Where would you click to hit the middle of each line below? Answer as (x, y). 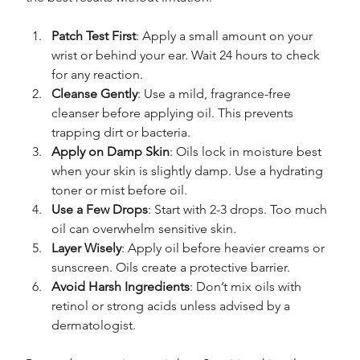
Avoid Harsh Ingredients (121, 287)
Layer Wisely (87, 248)
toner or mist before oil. (120, 190)
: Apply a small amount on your (226, 36)
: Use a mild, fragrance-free (216, 94)
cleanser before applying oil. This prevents (174, 113)
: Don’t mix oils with (247, 287)
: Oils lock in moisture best (247, 152)
